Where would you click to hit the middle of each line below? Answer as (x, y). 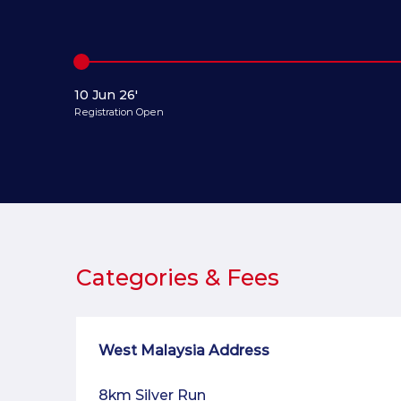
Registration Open (119, 111)
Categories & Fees (178, 278)
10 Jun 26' (107, 94)
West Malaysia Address (184, 351)
